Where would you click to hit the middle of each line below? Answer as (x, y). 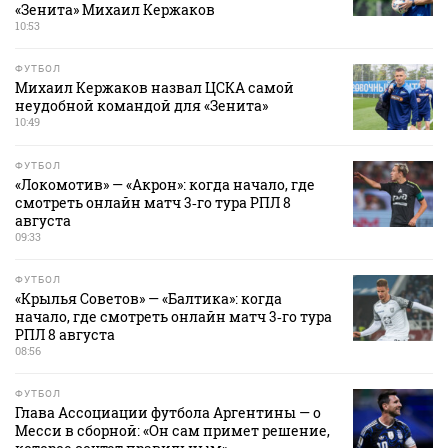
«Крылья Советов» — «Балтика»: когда (148, 298)
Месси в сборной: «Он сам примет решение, (172, 430)
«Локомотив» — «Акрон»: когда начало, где (165, 184)
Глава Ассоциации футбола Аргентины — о (168, 412)
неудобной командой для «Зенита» (141, 105)
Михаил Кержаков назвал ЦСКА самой (154, 87)
